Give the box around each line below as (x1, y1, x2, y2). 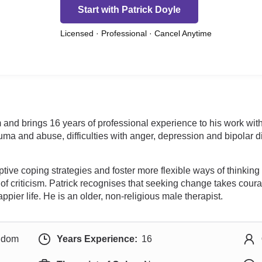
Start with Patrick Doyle (78, 4, 181, 15)
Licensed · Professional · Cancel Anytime (60, 29, 212, 38)
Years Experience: (56, 234, 137, 244)
